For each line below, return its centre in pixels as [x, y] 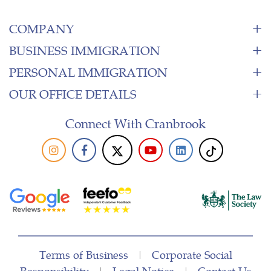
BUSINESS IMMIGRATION [85, 50]
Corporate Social [192, 254]
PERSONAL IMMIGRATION [88, 71]
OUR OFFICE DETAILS [73, 93]
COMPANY [41, 28]
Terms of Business [83, 254]
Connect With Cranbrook [135, 122]
